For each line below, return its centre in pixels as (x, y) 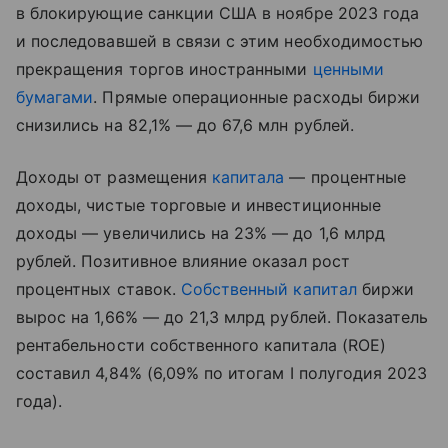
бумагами (55, 96)
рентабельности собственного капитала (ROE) (201, 344)
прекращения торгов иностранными (164, 68)
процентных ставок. (98, 288)
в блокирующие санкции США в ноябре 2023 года (218, 12)
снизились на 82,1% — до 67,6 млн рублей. (185, 124)
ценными (348, 68)
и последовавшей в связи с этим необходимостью (220, 40)
